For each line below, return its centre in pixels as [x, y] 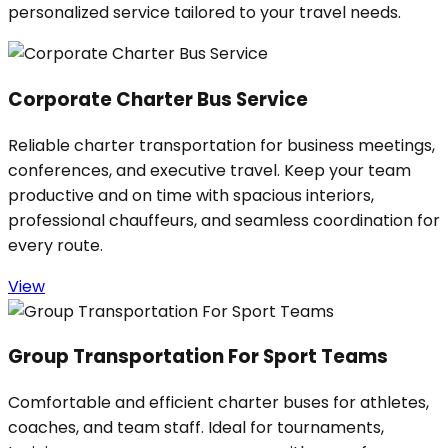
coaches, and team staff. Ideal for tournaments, [196, 428]
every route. [55, 245]
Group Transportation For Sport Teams [198, 357]
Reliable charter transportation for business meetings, [221, 145]
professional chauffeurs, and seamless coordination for [224, 220]
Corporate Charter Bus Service [158, 99]
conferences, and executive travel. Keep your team [209, 170]
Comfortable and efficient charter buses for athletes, [218, 403]
